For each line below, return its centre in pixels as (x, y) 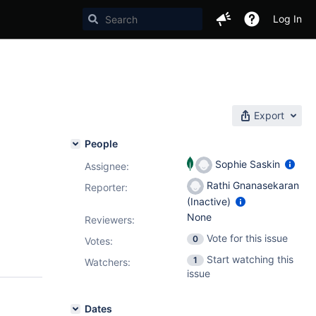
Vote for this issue (247, 238)
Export (269, 115)
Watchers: (108, 262)
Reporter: (106, 187)
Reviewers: (110, 220)
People (101, 144)
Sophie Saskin (248, 164)
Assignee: (107, 166)
